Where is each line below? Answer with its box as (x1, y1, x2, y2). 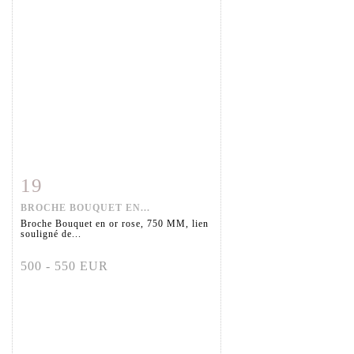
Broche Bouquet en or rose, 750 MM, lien (21, 218, 209, 230)
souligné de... (21, 228, 81, 240)
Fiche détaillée (31, 176, 110, 189)
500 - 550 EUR (21, 259, 108, 273)
